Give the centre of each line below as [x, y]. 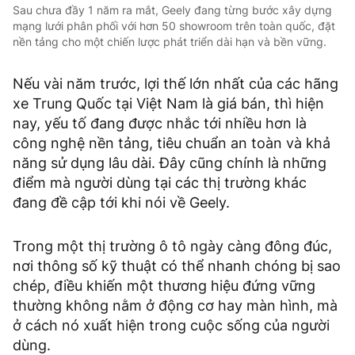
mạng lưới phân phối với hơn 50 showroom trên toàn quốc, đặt [174, 25]
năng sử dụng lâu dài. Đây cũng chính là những [170, 162]
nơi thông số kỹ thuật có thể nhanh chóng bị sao [177, 265]
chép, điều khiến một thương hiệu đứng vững [164, 285]
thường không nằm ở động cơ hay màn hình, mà [175, 305]
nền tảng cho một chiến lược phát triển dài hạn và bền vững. [170, 41]
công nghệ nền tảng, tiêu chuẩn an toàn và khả [172, 143]
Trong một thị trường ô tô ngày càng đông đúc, [172, 246]
